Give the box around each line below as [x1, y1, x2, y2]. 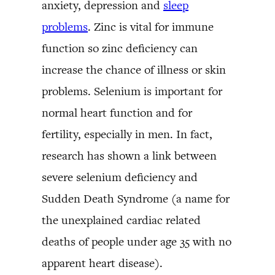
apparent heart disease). [42, 255, 163, 271]
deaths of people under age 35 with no [42, 233, 231, 249]
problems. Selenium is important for [42, 83, 222, 99]
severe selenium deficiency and [42, 169, 198, 185]
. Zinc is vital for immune [88, 18, 214, 34]
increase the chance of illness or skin [42, 61, 226, 77]
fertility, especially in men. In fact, [42, 126, 212, 142]
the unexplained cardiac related [42, 212, 201, 228]
